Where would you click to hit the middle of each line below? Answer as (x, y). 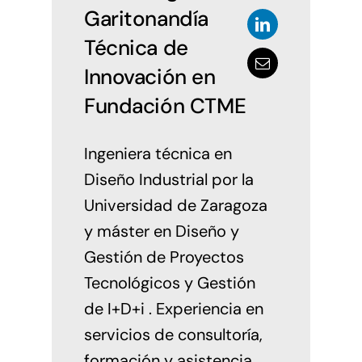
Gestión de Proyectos (164, 257)
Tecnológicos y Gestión (169, 283)
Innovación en (149, 77)
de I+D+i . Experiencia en (173, 309)
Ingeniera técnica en (158, 154)
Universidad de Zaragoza (175, 206)
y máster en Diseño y (161, 232)
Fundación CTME (165, 106)
